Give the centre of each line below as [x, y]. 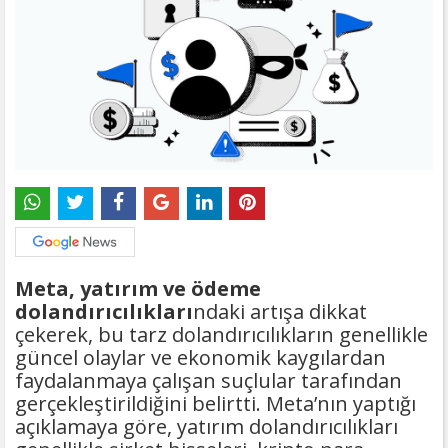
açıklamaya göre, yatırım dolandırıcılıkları [206, 427]
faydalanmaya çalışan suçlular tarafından [208, 381]
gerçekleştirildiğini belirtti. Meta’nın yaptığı [215, 404]
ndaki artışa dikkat [280, 312]
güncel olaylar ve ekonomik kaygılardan [200, 358]
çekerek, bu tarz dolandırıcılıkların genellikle [221, 335]
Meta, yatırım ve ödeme [138, 289]
